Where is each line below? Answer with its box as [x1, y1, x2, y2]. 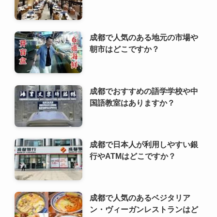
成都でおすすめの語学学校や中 [90, 86, 199, 95]
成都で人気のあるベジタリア [90, 193, 191, 202]
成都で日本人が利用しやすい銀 [90, 139, 199, 149]
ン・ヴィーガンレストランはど [90, 205, 199, 214]
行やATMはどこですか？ [90, 151, 176, 160]
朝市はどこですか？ [90, 45, 160, 54]
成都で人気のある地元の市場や [90, 33, 199, 42]
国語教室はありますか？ [90, 98, 175, 107]
